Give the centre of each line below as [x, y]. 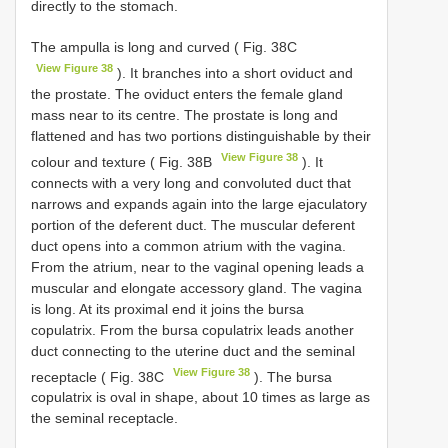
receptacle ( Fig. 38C [99, 376]
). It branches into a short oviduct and [233, 72]
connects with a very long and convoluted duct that [191, 182]
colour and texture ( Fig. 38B [123, 161]
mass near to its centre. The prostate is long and [184, 114]
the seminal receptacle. [104, 418]
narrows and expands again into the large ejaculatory [199, 203]
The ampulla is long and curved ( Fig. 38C [164, 47]
